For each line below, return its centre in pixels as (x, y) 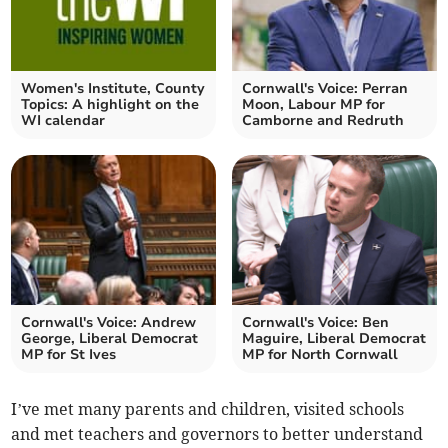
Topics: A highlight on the (110, 105)
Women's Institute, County (113, 89)
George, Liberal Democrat (110, 339)
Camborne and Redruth (323, 121)
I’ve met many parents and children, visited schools (208, 409)
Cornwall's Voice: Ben (315, 323)
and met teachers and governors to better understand (217, 434)
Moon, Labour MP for (313, 105)
